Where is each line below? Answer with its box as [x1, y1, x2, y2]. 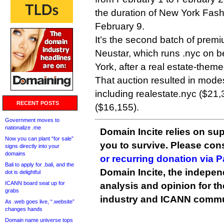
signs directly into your [5, 143, 59, 149]
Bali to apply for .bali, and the [5, 161, 74, 167]
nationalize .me [5, 124, 41, 130]
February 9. [95, 21, 144, 31]
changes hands [5, 206, 42, 212]
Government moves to [5, 117, 59, 123]
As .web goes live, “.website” [5, 198, 74, 204]
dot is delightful [5, 169, 40, 175]
